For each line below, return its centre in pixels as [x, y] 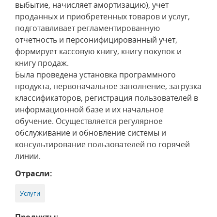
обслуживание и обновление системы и [91, 133]
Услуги [30, 193]
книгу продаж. [42, 63]
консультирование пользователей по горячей [102, 144]
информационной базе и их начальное [89, 109]
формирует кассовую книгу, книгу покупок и [98, 51]
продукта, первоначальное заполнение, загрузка [108, 86]
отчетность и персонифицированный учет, [96, 40]
